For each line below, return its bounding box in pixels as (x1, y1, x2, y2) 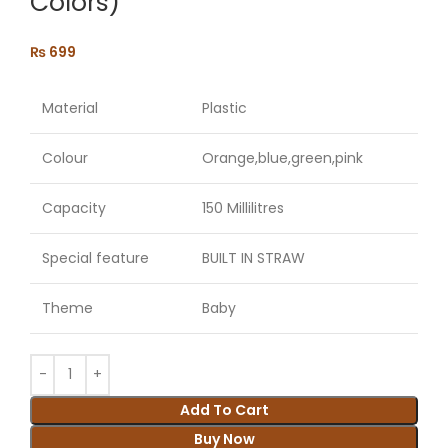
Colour (42, 147, 88, 168)
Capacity (42, 197, 106, 218)
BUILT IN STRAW (202, 247, 305, 268)
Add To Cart (179, 399, 269, 420)
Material (42, 97, 98, 118)
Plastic (202, 97, 247, 118)
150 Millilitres (202, 197, 284, 218)
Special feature (42, 247, 149, 268)
